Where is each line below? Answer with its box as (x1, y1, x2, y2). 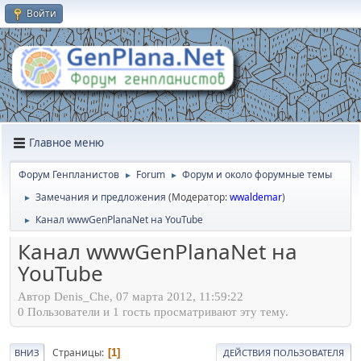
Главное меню (29, 135, 104, 151)
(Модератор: (168, 189, 230, 204)
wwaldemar (230, 189, 282, 204)
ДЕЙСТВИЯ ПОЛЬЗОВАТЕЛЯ (223, 346, 344, 359)
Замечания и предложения (35, 189, 166, 204)
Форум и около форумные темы (182, 167, 332, 181)
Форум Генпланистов (19, 167, 119, 181)
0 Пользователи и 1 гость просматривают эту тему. (18, 305, 288, 319)
